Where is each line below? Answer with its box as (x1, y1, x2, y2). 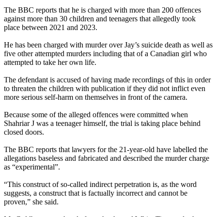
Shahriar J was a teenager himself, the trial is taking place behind (4, 119, 201, 128)
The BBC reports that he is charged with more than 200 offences (4, 6, 201, 15)
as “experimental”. (4, 163, 60, 171)
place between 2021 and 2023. (4, 23, 97, 32)
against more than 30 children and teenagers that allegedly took (4, 15, 196, 23)
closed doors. (4, 128, 44, 137)
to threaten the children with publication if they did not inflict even (4, 84, 205, 93)
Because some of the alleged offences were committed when (4, 110, 188, 119)
